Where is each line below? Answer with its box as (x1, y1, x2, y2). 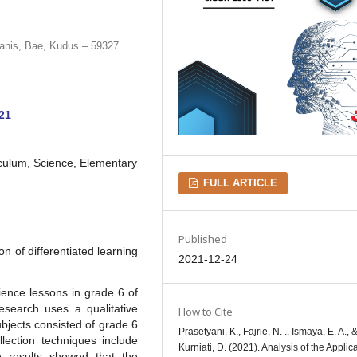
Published (178, 231, 227, 246)
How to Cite (178, 304, 233, 319)
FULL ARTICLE (200, 176, 278, 189)
